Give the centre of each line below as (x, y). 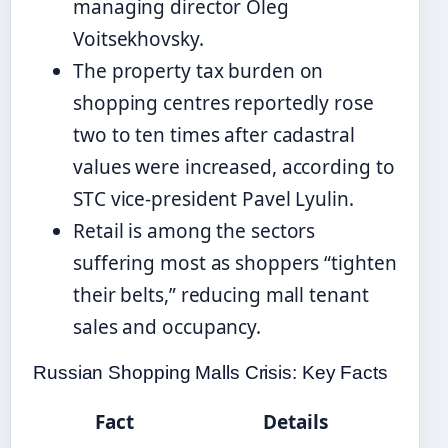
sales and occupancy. (167, 326)
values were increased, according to (234, 166)
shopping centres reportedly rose (223, 102)
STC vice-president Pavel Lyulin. (213, 198)
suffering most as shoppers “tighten (235, 262)
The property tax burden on (198, 70)
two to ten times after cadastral (214, 134)
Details (295, 421)
